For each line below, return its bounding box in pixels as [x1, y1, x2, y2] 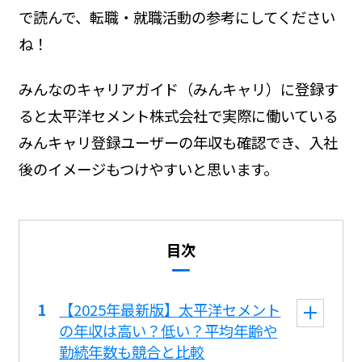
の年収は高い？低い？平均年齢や [59, 320, 278, 342]
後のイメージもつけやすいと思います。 [18, 158, 278, 180]
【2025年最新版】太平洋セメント [59, 299, 281, 321]
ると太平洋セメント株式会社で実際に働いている [18, 105, 338, 127]
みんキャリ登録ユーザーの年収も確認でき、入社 [18, 132, 338, 154]
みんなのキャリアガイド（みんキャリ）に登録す [18, 78, 339, 100]
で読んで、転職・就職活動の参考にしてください [18, 6, 335, 28]
